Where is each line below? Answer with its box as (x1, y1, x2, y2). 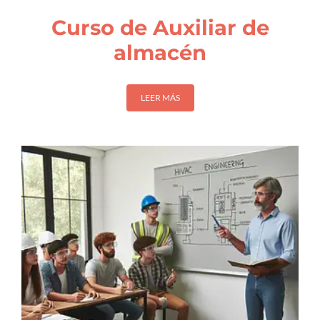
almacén (114, 40, 206, 66)
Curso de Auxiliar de (51, 15, 269, 41)
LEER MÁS (140, 91, 180, 103)
